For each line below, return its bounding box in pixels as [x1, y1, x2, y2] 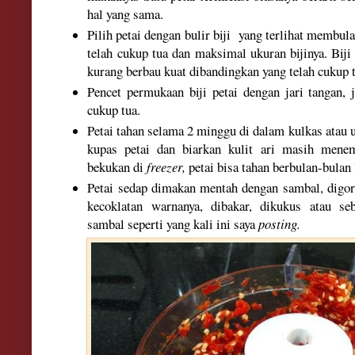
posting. [258, 214, 301, 233]
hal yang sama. [87, 4, 169, 23]
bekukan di [87, 157, 144, 176]
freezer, [143, 157, 186, 176]
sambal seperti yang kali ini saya [87, 214, 259, 233]
